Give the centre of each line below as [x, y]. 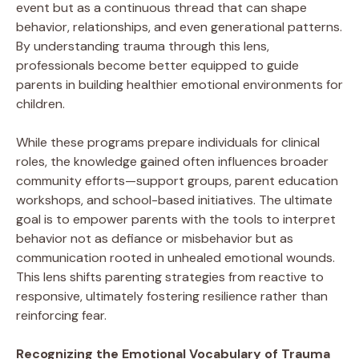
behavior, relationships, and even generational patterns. [179, 26]
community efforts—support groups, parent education [177, 180]
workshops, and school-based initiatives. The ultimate [174, 200]
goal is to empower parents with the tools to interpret [176, 219]
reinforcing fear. [61, 315]
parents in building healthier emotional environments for [179, 84]
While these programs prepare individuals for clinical [168, 142]
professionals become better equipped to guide [157, 65]
